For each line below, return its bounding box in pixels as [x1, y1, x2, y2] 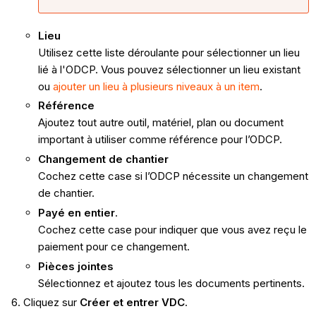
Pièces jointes [37, 259, 114, 273]
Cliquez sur [23, 296, 80, 310]
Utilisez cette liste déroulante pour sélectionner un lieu [37, 45, 300, 59]
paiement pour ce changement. [37, 239, 193, 253]
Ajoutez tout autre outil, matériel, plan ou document [37, 116, 284, 130]
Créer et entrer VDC [79, 296, 185, 310]
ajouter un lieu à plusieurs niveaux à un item [52, 79, 260, 93]
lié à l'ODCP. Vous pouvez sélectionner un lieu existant [37, 62, 300, 76]
